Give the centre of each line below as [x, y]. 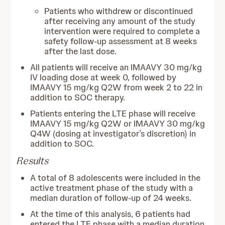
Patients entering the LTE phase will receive [113, 114]
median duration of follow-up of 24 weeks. [111, 198]
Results [32, 161]
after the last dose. [81, 51]
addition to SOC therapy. [78, 97]
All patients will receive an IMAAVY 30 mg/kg [116, 67]
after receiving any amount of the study [120, 21]
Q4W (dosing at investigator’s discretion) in [113, 134]
